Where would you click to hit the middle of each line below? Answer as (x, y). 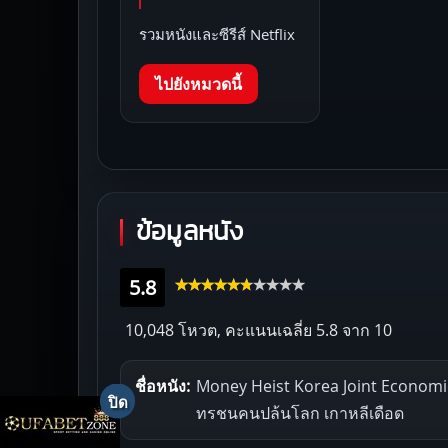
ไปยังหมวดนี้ (198, 83)
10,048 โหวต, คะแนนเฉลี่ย (218, 329)
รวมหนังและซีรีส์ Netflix (217, 33)
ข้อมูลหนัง (190, 231)
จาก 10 (365, 329)
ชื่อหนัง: (162, 385)
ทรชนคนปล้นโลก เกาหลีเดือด (300, 412)
